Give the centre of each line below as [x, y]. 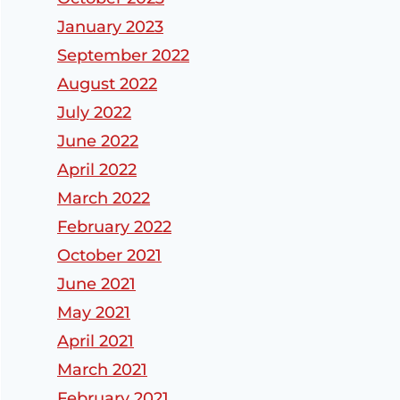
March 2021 [102, 370]
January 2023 [110, 27]
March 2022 [104, 199]
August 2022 [107, 84]
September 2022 [123, 56]
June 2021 [96, 284]
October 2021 [109, 256]
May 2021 [94, 313]
